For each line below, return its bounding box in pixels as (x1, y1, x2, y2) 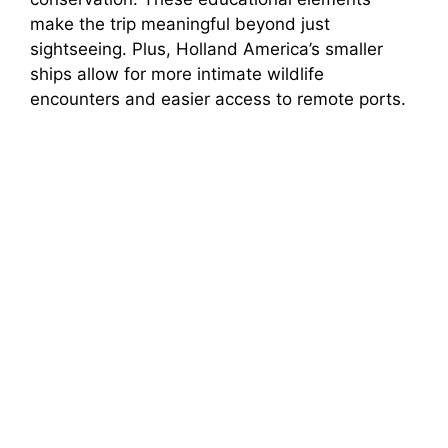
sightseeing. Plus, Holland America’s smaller (30, 38, 383, 59)
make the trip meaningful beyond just (30, 13, 330, 34)
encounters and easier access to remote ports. (30, 88, 406, 109)
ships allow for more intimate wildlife (30, 63, 324, 84)
